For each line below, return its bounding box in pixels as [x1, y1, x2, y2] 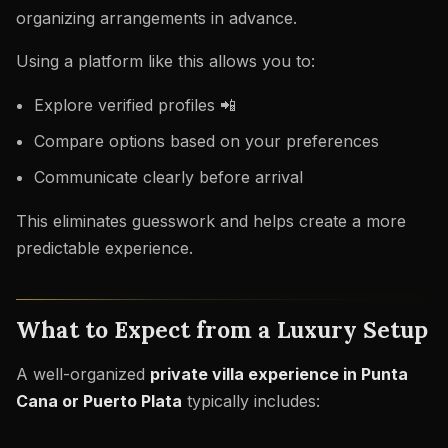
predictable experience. [16, 237, 193, 258]
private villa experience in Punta [150, 364, 408, 385]
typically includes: [182, 391, 320, 412]
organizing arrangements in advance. [16, 7, 297, 28]
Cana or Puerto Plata [16, 391, 182, 412]
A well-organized [16, 364, 150, 385]
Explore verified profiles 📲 [33, 95, 236, 116]
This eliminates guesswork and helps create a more [16, 210, 406, 231]
